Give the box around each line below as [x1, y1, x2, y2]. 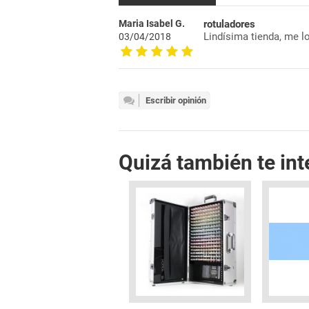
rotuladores [203, 18, 255, 31]
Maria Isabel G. [119, 18, 185, 30]
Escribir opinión [146, 95, 207, 106]
